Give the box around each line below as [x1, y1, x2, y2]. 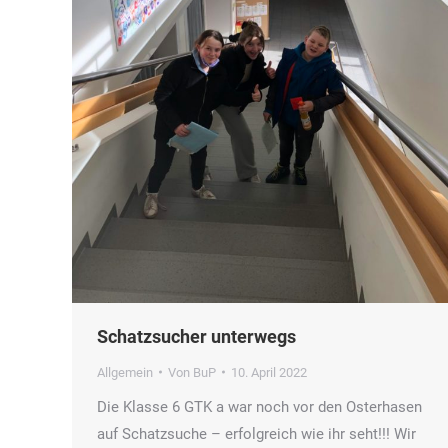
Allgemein [97, 364, 153, 380]
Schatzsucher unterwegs [97, 325, 296, 347]
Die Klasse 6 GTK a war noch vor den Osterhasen [97, 397, 422, 416]
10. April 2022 [231, 364, 307, 380]
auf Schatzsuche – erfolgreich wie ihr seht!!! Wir [97, 424, 416, 443]
